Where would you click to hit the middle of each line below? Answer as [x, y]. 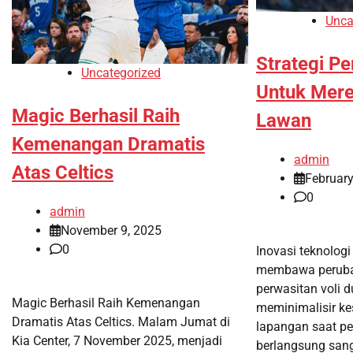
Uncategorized [121, 72]
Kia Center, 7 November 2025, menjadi [117, 340]
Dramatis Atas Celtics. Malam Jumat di [121, 321]
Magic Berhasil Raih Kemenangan [106, 303]
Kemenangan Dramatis [108, 144]
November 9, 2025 [111, 230]
